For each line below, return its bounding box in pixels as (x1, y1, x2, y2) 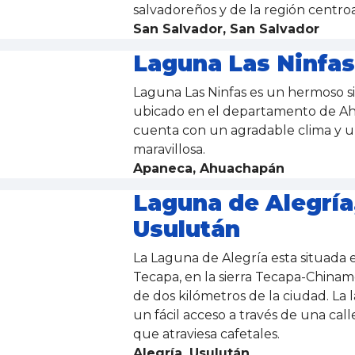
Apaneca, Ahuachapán (132, 161, 284, 176)
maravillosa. (132, 142, 208, 157)
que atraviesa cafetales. (132, 326, 283, 342)
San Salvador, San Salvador (132, 21, 319, 36)
